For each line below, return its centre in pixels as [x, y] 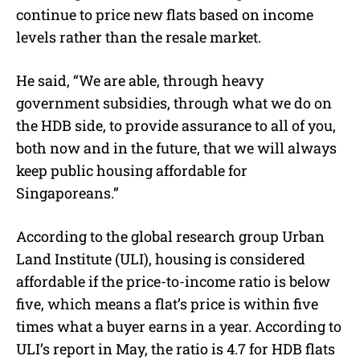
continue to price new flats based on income [165, 14]
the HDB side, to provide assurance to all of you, [176, 125]
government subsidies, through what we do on [174, 102]
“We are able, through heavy [168, 80]
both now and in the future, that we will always [176, 147]
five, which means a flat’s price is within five [167, 303]
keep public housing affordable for [132, 170]
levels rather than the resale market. [139, 37]
